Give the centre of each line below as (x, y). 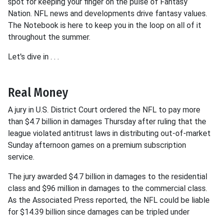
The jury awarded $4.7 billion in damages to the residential (108, 177)
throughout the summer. (49, 37)
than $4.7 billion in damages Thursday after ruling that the (107, 122)
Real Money (38, 93)
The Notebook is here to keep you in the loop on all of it (105, 25)
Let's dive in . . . (33, 57)
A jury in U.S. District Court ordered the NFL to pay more (104, 110)
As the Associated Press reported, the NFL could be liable (109, 200)
